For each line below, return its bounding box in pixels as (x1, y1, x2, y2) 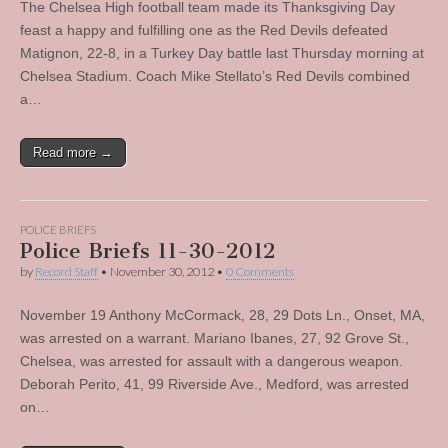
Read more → (33, 145, 113, 160)
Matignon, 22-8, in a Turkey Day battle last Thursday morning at (20, 45, 424, 61)
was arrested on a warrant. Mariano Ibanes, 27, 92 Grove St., (20, 330, 409, 346)
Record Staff (35, 264, 98, 279)
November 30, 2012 (110, 264, 214, 279)
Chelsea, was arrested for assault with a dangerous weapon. (20, 353, 403, 369)
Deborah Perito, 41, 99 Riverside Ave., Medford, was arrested (20, 376, 409, 392)
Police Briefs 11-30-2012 (20, 238, 276, 263)
